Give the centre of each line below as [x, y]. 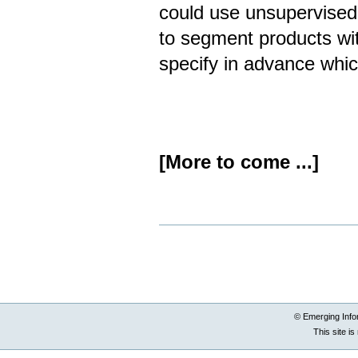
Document [182, 231]
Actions [176, 242]
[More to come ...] [239, 162]
